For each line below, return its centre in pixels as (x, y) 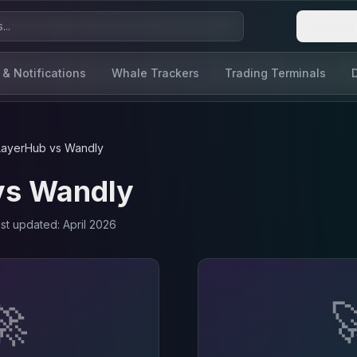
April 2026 (90, 224)
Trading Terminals (275, 73)
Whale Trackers (155, 73)
